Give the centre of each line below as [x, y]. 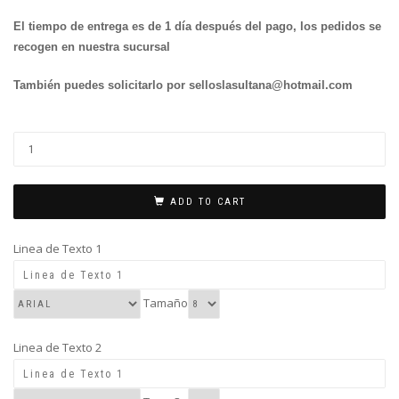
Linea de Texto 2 [57, 348]
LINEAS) [34, 162]
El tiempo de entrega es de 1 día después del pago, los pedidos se [197, 27]
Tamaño [164, 303]
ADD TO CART [208, 202]
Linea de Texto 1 [57, 249]
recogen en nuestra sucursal [92, 47]
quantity [39, 182]
